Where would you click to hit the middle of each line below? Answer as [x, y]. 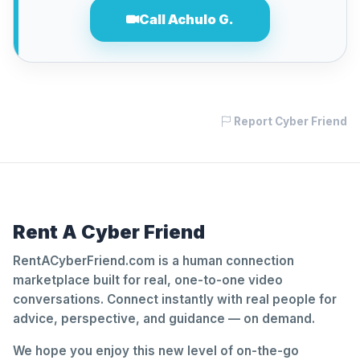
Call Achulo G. [186, 19]
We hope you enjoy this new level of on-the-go [156, 351]
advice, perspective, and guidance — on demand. [164, 319]
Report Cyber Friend [289, 121]
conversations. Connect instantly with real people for [175, 299]
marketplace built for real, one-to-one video [148, 280]
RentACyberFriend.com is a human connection [153, 261]
